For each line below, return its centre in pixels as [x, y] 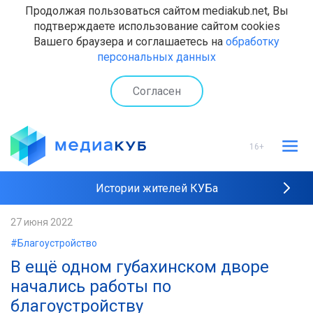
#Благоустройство [54, 243]
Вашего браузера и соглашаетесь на [130, 42]
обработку [253, 42]
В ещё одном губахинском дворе [140, 267]
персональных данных [156, 57]
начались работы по [91, 286]
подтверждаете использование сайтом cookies [156, 26]
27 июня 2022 [42, 222]
